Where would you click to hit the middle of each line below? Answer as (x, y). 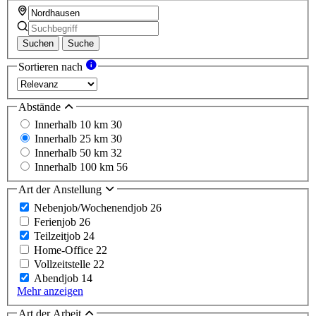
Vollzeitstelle (63, 264)
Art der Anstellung (61, 190)
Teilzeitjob (59, 236)
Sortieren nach (52, 67)
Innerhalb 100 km (75, 167)
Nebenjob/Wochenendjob (92, 207)
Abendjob (57, 278)
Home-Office (65, 250)
